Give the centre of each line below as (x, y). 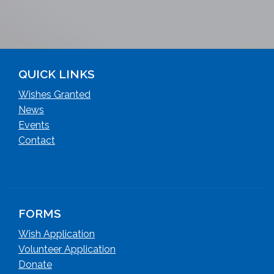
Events (34, 125)
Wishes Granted (54, 94)
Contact (37, 140)
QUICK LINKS (57, 74)
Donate (35, 265)
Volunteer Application (67, 249)
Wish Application (57, 234)
